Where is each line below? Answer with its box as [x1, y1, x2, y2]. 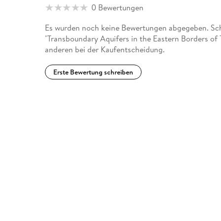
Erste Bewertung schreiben [53, 67, 134, 77]
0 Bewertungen [91, 2, 144, 13]
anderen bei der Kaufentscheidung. [45, 44, 165, 55]
